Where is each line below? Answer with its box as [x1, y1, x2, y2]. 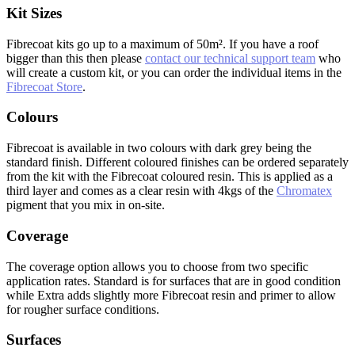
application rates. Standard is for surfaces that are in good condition [6, 273, 341, 288]
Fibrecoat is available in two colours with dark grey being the [6, 141, 311, 155]
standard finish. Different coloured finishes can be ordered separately [6, 155, 349, 170]
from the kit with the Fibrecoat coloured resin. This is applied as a [6, 170, 333, 184]
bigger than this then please [6, 51, 145, 65]
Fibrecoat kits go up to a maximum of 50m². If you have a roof [6, 36, 319, 51]
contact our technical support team [145, 51, 315, 65]
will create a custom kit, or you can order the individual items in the [6, 65, 342, 79]
